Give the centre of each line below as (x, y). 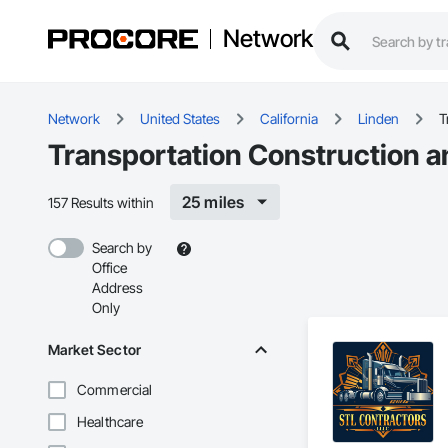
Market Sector (94, 350)
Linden (378, 119)
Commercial (115, 390)
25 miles (213, 202)
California (289, 119)
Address (117, 288)
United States (180, 119)
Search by (122, 248)
